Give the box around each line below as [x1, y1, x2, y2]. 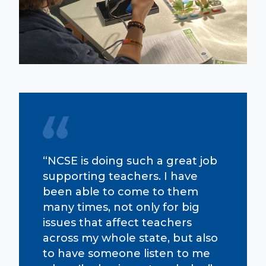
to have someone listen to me [43, 247, 210, 261]
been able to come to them [43, 185, 198, 199]
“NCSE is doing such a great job [43, 154, 217, 168]
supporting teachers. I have [43, 170, 198, 183]
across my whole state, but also [43, 232, 218, 245]
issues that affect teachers [43, 216, 192, 230]
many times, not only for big [43, 201, 199, 214]
